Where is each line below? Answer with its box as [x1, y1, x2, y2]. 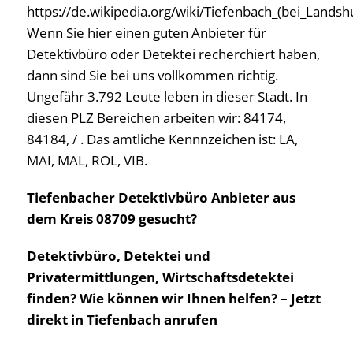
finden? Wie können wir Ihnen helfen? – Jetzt [27, 289, 321, 308]
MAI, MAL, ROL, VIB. [27, 151, 147, 170]
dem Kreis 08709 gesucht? [27, 210, 197, 229]
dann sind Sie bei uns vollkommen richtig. [27, 66, 278, 85]
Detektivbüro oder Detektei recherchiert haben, [27, 45, 320, 64]
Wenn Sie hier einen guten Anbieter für [27, 24, 266, 43]
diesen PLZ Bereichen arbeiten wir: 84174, [27, 109, 286, 128]
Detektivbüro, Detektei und [27, 247, 210, 266]
